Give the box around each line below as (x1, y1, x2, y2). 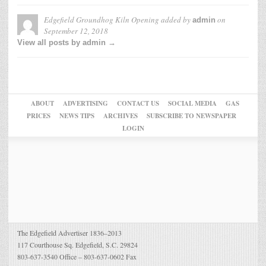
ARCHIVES (103, 111, 138, 121)
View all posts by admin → (17, 38, 116, 47)
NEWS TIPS (59, 111, 94, 121)
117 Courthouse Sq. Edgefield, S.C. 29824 (17, 240, 138, 250)
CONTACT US (116, 99, 159, 109)
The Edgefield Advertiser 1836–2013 (17, 228, 122, 238)
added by (159, 14, 192, 26)
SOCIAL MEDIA (167, 99, 217, 109)
